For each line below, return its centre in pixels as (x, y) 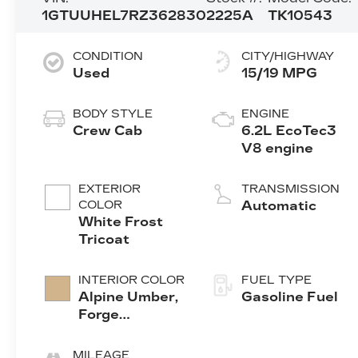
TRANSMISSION (291, 189)
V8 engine (278, 148)
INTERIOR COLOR (132, 280)
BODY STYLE (113, 113)
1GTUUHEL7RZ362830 (124, 15)
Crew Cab (108, 130)
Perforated (119, 332)
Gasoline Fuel (290, 296)
